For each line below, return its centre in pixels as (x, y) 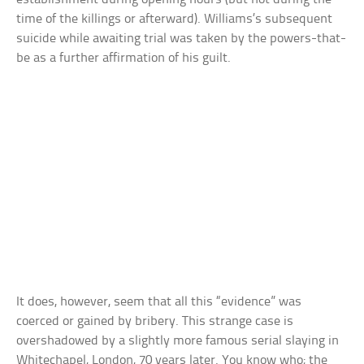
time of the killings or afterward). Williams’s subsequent (175, 19)
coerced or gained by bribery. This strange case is (155, 322)
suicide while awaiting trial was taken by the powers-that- (182, 39)
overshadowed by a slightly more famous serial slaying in (178, 341)
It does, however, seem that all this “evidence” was (159, 302)
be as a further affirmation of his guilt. (124, 58)
